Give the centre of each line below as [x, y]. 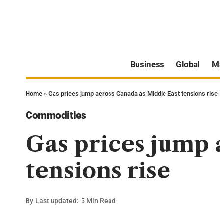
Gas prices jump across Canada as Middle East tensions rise [133, 93]
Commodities [56, 115]
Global [188, 65]
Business [147, 65]
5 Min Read [98, 201]
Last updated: [57, 201]
